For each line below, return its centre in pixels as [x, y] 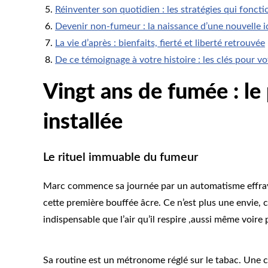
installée [83, 122]
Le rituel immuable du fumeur [121, 158]
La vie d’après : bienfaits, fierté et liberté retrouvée [160, 43]
